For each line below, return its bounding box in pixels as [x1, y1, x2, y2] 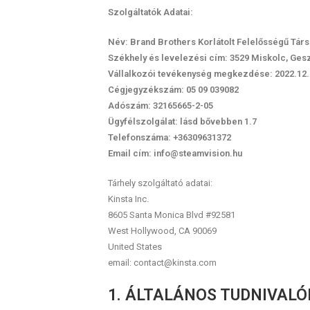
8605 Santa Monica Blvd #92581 [107, 210, 235, 220]
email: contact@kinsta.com [107, 257, 217, 268]
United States [107, 241, 162, 252]
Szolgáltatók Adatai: [107, 7, 193, 17]
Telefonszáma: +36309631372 [107, 132, 231, 143]
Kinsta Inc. [107, 194, 149, 204]
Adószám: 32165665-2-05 [107, 100, 213, 111]
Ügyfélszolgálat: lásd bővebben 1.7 [107, 116, 257, 127]
